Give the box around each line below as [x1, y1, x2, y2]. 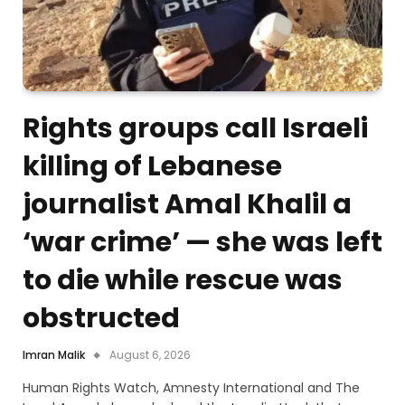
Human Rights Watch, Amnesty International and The [23, 379, 360, 398]
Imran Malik [23, 347, 85, 363]
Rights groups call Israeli [23, 109, 368, 148]
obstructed [23, 299, 180, 338]
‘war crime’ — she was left [23, 223, 382, 262]
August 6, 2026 [109, 347, 191, 363]
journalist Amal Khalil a [23, 185, 352, 224]
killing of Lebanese [23, 147, 282, 186]
